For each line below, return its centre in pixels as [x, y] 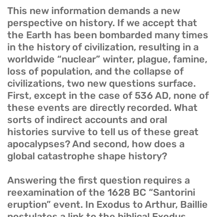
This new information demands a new [94, 11]
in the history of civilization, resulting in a [103, 47]
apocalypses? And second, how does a [96, 144]
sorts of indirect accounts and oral [87, 120]
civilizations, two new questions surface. [101, 84]
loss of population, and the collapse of [95, 71]
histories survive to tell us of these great [103, 132]
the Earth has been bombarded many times [108, 35]
